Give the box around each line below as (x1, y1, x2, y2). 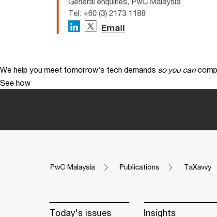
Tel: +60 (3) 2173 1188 (68, 8, 146, 18)
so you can (158, 65, 196, 75)
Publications (120, 163, 159, 171)
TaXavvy (184, 163, 211, 171)
